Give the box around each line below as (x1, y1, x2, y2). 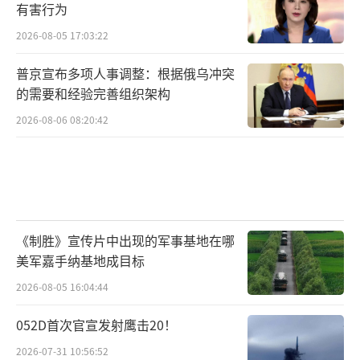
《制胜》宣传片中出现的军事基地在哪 (16, 231, 235, 251)
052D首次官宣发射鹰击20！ (16, 315, 177, 335)
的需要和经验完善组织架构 (16, 83, 170, 103)
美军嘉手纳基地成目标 (16, 251, 145, 271)
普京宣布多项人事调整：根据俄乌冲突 (16, 63, 235, 83)
